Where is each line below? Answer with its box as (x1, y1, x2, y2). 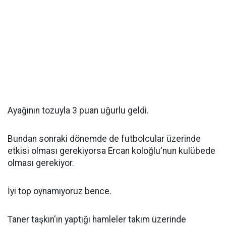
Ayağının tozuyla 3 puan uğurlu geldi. (8, 105, 149, 116)
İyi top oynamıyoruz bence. (8, 186, 111, 196)
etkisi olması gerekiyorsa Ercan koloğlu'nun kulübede (8, 146, 215, 156)
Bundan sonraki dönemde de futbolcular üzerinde (8, 134, 201, 144)
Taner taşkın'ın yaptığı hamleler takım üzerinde (8, 214, 186, 224)
